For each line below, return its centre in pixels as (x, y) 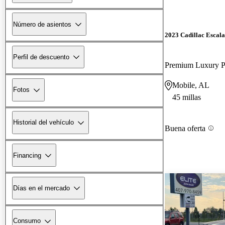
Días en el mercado (41, 188)
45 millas (187, 97)
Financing (27, 155)
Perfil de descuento (41, 57)
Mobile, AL (191, 85)
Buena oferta (185, 128)
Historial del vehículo (43, 123)
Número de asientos (42, 24)
